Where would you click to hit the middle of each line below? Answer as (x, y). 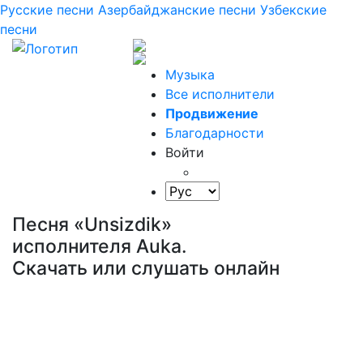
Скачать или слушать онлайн (146, 268)
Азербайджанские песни (177, 10)
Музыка (190, 75)
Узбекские (293, 10)
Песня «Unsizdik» (92, 224)
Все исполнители (220, 94)
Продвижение (212, 113)
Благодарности (215, 133)
